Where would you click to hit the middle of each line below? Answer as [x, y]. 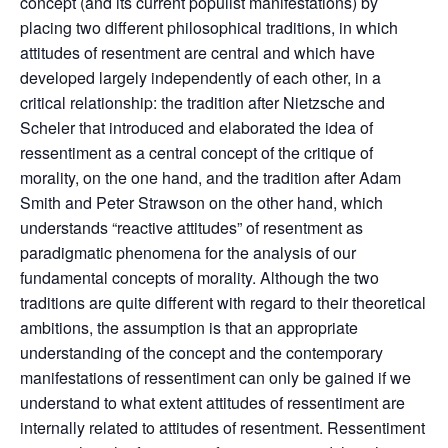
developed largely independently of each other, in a [200, 77]
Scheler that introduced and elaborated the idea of [196, 127]
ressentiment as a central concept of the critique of [196, 152]
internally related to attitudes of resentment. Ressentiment [222, 427]
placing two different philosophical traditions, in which [209, 27]
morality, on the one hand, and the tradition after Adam [210, 177]
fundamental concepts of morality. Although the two [199, 277]
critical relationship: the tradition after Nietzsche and [202, 102]
